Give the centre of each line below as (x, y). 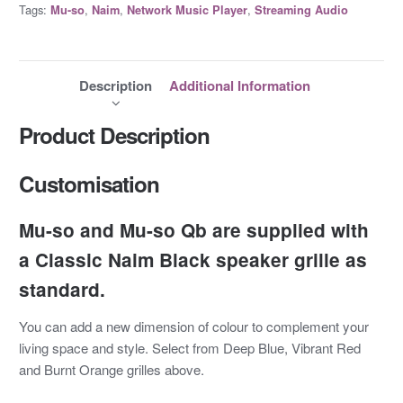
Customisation (89, 184)
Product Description (114, 135)
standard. (62, 290)
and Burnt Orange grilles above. (111, 370)
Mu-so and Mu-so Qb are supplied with (193, 230)
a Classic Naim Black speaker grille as (193, 260)
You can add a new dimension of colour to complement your (193, 327)
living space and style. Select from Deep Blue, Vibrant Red (189, 348)
